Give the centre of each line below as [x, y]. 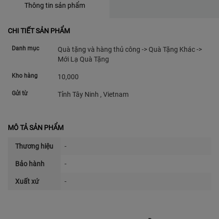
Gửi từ [20, 93]
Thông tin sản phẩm [55, 5]
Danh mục [25, 48]
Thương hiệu [34, 146]
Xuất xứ [27, 181]
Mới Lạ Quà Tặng [83, 59]
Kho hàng [25, 76]
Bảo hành [30, 164]
